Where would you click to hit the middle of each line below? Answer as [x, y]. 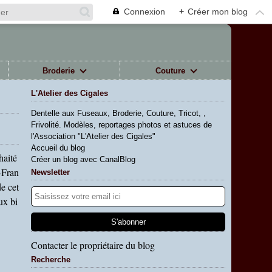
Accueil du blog [58, 148]
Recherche [51, 260]
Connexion [144, 12]
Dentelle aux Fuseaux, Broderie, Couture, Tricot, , [118, 113]
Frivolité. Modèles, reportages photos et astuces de [121, 125]
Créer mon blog [218, 12]
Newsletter [50, 172]
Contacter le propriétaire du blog [93, 245]
